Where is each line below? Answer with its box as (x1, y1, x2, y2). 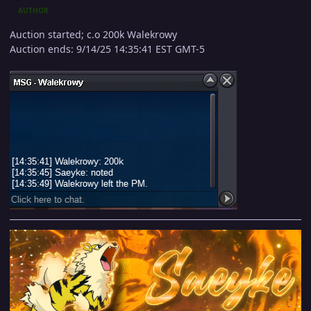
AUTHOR (18, 6, 49, 16)
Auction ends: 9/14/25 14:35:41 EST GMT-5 (10, 42, 205, 56)
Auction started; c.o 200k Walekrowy (10, 27, 177, 41)
